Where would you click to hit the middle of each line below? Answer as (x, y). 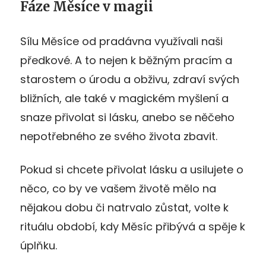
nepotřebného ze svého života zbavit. (119, 136)
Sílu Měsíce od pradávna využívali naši (121, 41)
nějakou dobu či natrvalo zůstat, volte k (124, 207)
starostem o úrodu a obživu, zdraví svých (130, 79)
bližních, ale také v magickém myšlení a (124, 98)
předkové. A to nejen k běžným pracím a (126, 60)
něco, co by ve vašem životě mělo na (118, 188)
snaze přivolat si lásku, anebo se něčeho (127, 117)
